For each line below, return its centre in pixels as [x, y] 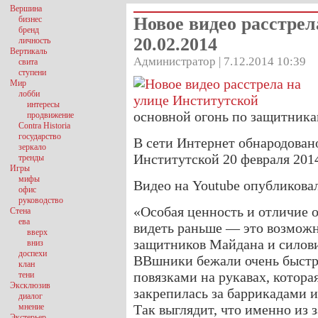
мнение [31, 307]
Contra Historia [44, 126]
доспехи [33, 253]
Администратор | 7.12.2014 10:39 [220, 61]
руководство [41, 200]
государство [40, 136]
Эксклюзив [30, 285]
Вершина [26, 9]
